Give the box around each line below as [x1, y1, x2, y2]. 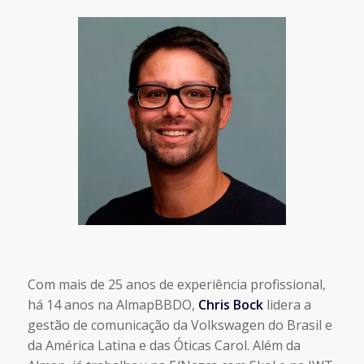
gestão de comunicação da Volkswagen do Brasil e [27, 316, 332, 334]
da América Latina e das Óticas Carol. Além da [27, 336, 301, 354]
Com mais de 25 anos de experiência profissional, [27, 275, 326, 293]
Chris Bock [197, 296, 263, 314]
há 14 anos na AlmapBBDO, [27, 296, 198, 314]
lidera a [262, 296, 311, 314]
